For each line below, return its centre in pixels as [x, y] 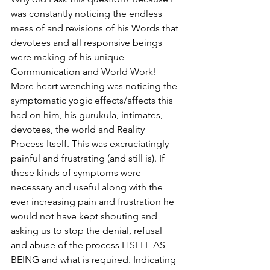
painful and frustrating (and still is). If [89, 158]
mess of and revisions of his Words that [96, 28]
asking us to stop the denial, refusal [88, 231]
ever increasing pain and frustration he [94, 202]
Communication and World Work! [85, 71]
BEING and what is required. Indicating [95, 259]
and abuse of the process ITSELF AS [89, 245]
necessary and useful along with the [88, 187]
